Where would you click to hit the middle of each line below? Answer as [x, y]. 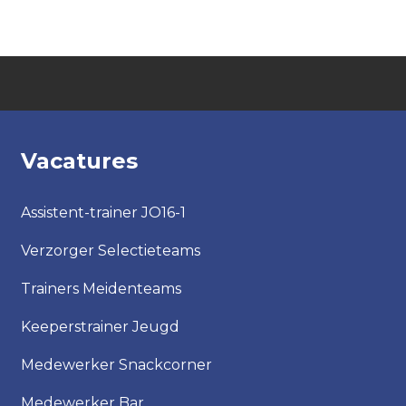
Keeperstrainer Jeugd [100, 327]
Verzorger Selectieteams [110, 251]
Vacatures [79, 161]
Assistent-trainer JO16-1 [103, 213]
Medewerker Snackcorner [116, 365]
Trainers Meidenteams [101, 289]
